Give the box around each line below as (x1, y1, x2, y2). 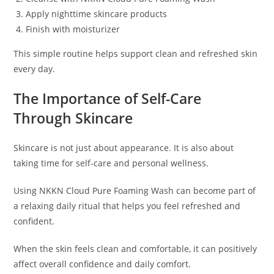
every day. (13, 63, 56, 75)
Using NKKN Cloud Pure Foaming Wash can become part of (13, 185, 256, 197)
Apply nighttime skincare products (26, 8, 168, 20)
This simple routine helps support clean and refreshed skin (13, 48, 258, 60)
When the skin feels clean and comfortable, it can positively (13, 243, 257, 255)
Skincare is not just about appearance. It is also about (13, 142, 234, 154)
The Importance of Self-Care (13, 89, 202, 109)
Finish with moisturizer (26, 23, 120, 35)
